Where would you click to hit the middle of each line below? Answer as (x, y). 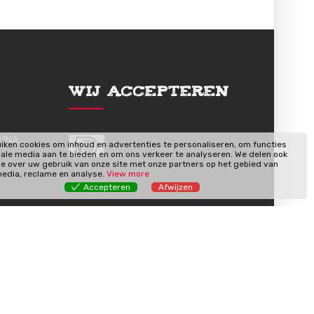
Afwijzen (175, 187)
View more (128, 174)
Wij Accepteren (149, 93)
